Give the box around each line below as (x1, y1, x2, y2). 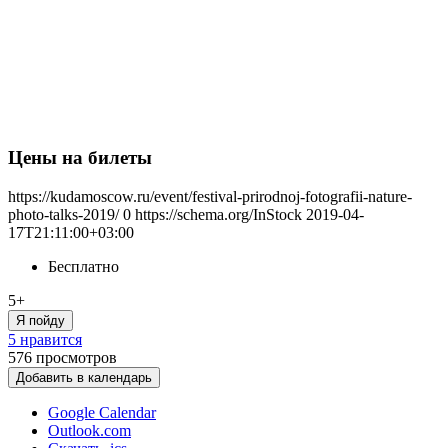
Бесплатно (48, 258, 119, 275)
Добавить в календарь (16, 370, 152, 385)
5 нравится (8, 331, 82, 348)
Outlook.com (48, 422, 131, 439)
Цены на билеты (8, 147, 152, 169)
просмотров (36, 349, 117, 366)
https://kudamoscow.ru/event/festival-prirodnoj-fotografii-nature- (8, 188, 412, 205)
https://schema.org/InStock (135, 206, 302, 223)
